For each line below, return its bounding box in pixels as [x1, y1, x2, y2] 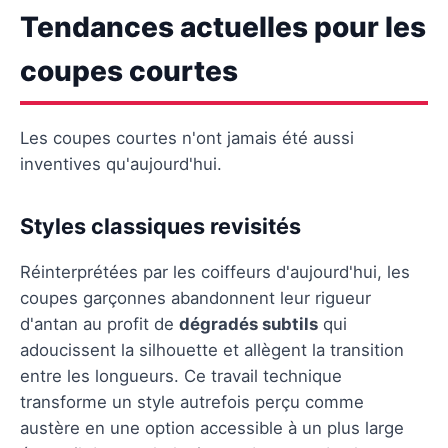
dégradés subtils [179, 313, 318, 334]
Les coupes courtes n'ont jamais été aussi [20, 127, 354, 148]
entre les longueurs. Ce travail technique [20, 365, 342, 386]
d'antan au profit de [20, 313, 179, 334]
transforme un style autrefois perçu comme [20, 391, 364, 412]
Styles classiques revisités [20, 212, 301, 239]
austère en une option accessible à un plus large [20, 417, 404, 438]
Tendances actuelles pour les [20, 9, 426, 44]
